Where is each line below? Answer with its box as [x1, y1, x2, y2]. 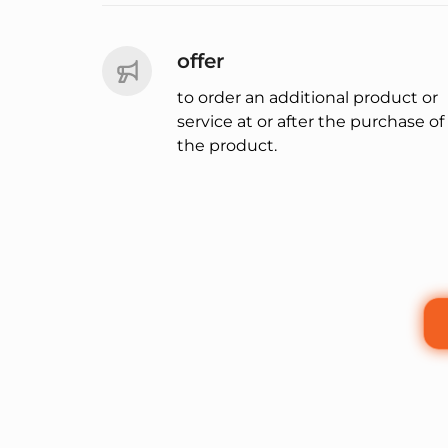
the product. [177, 136, 277, 156]
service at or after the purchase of [177, 112, 444, 132]
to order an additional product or [177, 88, 438, 108]
